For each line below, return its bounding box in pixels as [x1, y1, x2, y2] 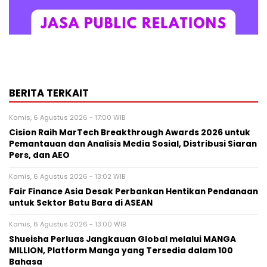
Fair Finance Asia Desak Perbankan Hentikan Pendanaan [9, 186, 258, 198]
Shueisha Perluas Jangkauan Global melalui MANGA [9, 234, 236, 246]
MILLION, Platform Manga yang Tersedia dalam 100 [9, 245, 233, 257]
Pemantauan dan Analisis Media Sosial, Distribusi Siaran [9, 138, 257, 150]
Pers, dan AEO [9, 150, 70, 162]
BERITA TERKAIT [9, 86, 89, 101]
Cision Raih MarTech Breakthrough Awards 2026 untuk [9, 127, 250, 139]
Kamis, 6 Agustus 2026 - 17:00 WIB [9, 113, 125, 123]
